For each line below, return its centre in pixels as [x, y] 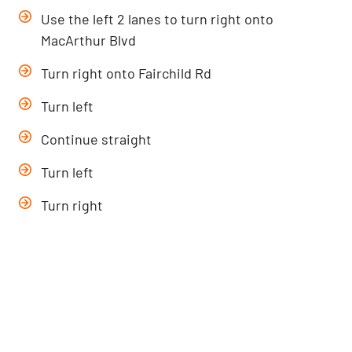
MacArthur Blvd [89, 40]
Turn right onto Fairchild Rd [126, 73]
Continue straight [97, 139]
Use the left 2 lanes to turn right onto [158, 19]
